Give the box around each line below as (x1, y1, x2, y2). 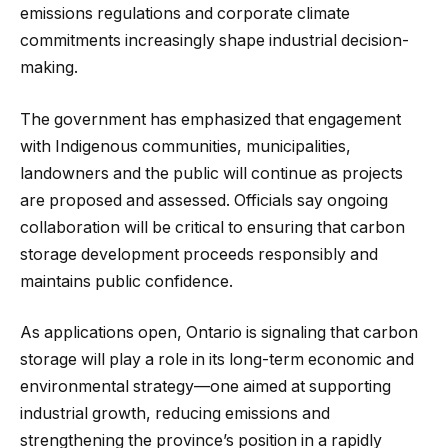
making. (20, 58, 78, 78)
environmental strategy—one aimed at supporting (20, 377, 391, 397)
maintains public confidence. (20, 271, 233, 291)
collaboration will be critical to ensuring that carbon (20, 217, 405, 237)
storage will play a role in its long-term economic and (20, 350, 414, 370)
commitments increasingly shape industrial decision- (20, 31, 409, 51)
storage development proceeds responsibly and (20, 244, 378, 264)
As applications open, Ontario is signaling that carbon (20, 323, 418, 343)
